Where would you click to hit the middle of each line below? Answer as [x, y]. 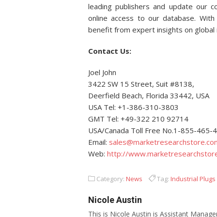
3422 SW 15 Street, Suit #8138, [141, 84]
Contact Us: [110, 51]
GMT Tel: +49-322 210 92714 [138, 119]
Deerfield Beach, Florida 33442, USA [149, 95]
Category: [110, 179]
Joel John [102, 72]
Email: [99, 142]
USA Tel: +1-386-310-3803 [133, 107]
